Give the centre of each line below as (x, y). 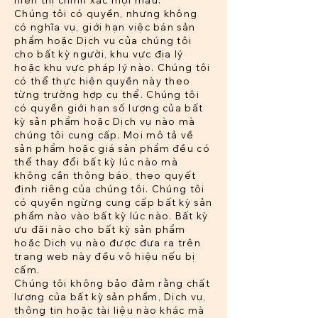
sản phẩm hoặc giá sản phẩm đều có (112, 149)
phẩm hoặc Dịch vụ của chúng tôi (103, 41)
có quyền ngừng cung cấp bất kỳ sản (114, 203)
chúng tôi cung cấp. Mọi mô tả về (104, 135)
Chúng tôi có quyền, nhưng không (106, 14)
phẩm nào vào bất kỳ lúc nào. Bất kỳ (111, 216)
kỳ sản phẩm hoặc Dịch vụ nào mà (105, 122)
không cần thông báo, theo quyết (105, 176)
